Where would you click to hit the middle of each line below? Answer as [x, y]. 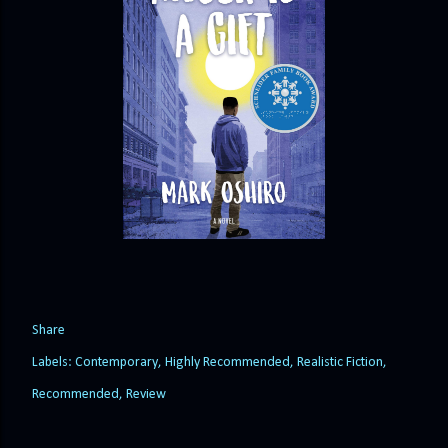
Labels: [52, 362]
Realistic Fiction [340, 362]
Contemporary [116, 362]
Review [146, 394]
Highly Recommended [227, 362]
